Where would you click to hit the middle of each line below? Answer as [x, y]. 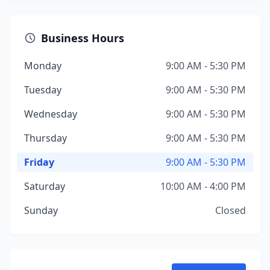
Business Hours [83, 38]
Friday [39, 162]
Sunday [41, 210]
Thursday [46, 138]
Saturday [45, 186]
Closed [231, 210]
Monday [43, 66]
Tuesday [43, 90]
